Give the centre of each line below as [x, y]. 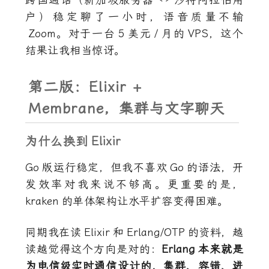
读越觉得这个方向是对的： [94, 249]
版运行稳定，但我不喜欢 [104, 168]
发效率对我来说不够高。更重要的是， [134, 184]
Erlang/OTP [156, 232]
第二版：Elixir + [85, 87]
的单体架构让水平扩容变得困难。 [145, 201]
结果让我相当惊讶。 [75, 50]
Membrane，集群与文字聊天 [127, 109]
